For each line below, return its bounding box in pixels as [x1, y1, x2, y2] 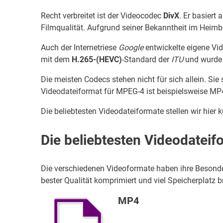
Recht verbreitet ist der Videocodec [41, 11, 163, 21]
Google [118, 43, 143, 53]
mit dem [41, 55, 72, 65]
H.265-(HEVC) [72, 55, 122, 65]
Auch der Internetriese [41, 43, 118, 53]
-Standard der [122, 55, 171, 65]
